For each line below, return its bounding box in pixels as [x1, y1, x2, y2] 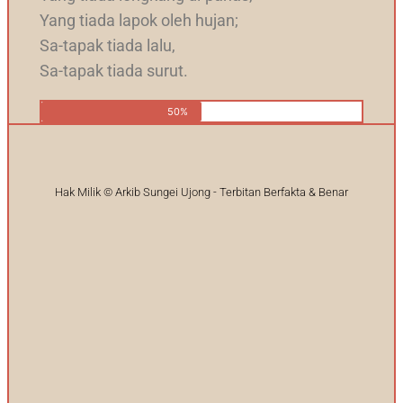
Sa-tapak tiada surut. [40, 60, 189, 80]
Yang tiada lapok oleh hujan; [40, 10, 239, 30]
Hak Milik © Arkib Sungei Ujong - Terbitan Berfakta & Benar [55, 185, 348, 200]
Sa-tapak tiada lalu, [40, 35, 176, 55]
